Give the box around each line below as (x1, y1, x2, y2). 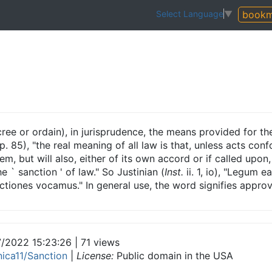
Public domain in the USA (114, 250, 233, 262)
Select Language (156, 8, 223, 19)
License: (76, 250, 114, 262)
